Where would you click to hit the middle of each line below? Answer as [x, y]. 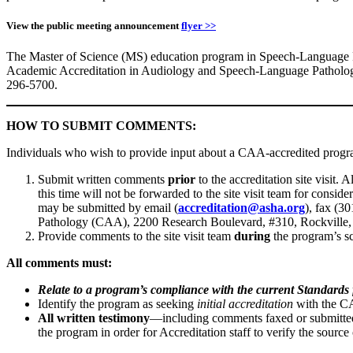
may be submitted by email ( [108, 208]
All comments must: [59, 263]
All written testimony [94, 318]
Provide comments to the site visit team [136, 236]
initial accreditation [247, 304]
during [252, 236]
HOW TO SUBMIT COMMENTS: [101, 126]
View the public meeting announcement [94, 25]
